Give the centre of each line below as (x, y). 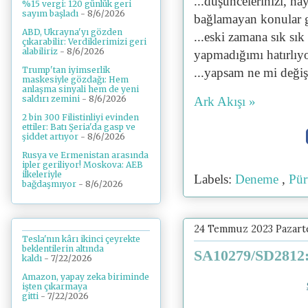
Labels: (214, 179)
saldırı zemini (51, 99)
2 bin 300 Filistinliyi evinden (80, 118)
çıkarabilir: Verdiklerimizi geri (84, 42)
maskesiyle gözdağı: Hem (75, 80)
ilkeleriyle (42, 175)
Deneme (258, 179)
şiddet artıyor (50, 137)
